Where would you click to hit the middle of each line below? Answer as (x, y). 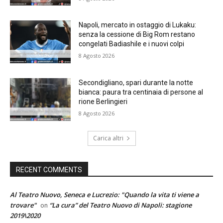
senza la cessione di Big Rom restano (137, 35)
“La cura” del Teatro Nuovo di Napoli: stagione (120, 205)
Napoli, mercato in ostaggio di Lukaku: (138, 25)
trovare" (23, 205)
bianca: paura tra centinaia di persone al (141, 92)
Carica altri (108, 138)
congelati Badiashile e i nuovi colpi (132, 44)
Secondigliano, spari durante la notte (136, 83)
